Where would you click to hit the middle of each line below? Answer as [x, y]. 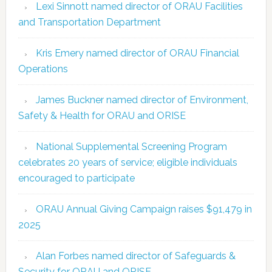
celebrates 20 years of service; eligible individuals [127, 162]
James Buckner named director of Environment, [142, 100]
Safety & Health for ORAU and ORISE [102, 115]
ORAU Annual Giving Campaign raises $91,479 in [144, 209]
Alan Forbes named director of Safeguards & [135, 256]
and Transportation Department [89, 22]
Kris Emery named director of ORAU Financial [137, 53]
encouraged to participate [76, 178]
